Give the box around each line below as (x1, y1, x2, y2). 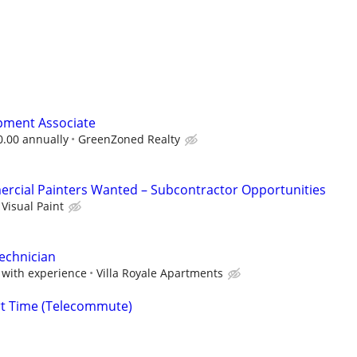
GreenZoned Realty (78, 131, 180, 147)
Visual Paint (2, 198, 64, 214)
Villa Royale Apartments (96, 265, 223, 281)
